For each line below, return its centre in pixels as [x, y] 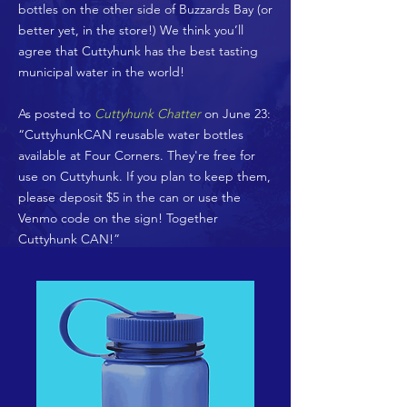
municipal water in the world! [101, 72]
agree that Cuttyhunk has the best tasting [138, 51]
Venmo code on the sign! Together [118, 218]
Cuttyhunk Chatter [149, 114]
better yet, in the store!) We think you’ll [131, 30]
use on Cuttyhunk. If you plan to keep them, [144, 176]
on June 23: [238, 114]
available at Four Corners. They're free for [137, 155]
